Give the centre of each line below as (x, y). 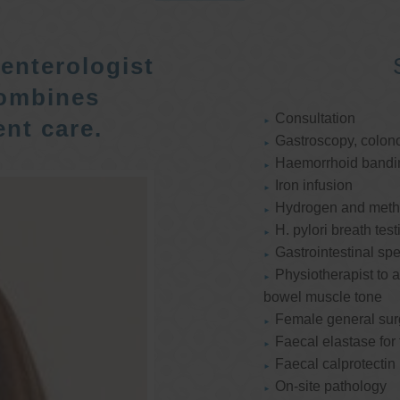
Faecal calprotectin (336, 364)
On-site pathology (331, 387)
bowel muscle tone (323, 297)
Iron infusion (314, 186)
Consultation (316, 119)
